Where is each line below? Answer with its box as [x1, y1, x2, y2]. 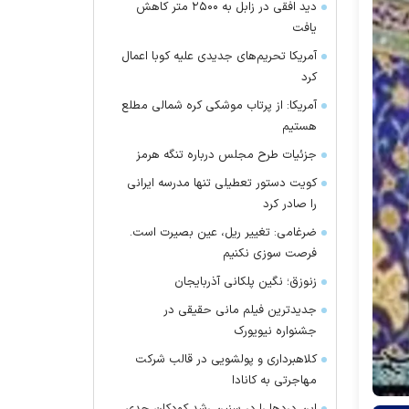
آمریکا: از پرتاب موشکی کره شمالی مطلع [121, 97, 317, 115]
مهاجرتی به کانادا [232, 372, 317, 390]
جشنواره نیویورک [234, 322, 317, 341]
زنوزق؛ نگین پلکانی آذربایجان [174, 273, 317, 291]
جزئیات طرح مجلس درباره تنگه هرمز [136, 146, 317, 164]
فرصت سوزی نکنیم [223, 245, 317, 263]
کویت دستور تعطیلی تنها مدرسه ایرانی [127, 174, 317, 193]
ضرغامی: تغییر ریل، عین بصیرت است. [130, 224, 317, 242]
